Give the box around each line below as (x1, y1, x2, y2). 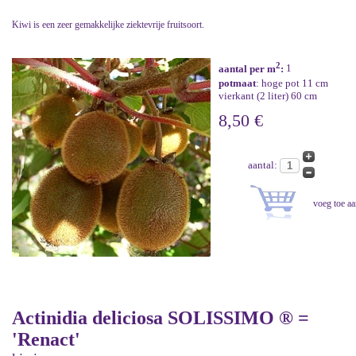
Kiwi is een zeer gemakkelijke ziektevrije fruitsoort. (12, 19, 204, 31)
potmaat (219, 76, 256, 89)
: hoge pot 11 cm (256, 76, 328, 89)
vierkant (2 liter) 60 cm (219, 89, 317, 102)
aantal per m (219, 62, 276, 75)
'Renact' (12, 328, 80, 350)
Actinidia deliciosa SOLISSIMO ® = (12, 307, 309, 328)
